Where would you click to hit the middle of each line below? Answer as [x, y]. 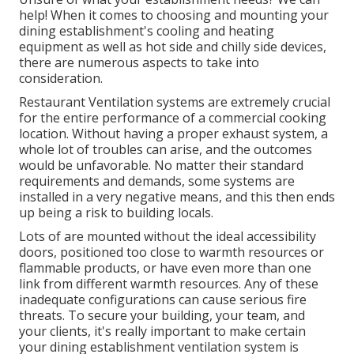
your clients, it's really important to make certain [162, 331]
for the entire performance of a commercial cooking [173, 118]
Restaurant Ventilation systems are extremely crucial [175, 102]
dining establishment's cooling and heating [147, 31]
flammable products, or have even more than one [165, 268]
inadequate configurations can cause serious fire [163, 300]
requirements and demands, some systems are [157, 181]
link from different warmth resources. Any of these [169, 284]
